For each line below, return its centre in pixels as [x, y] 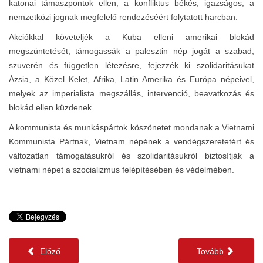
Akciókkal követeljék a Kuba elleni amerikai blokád [131, 37]
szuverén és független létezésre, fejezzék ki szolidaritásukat [131, 65]
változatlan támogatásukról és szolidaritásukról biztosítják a [131, 155]
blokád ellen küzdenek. [51, 107]
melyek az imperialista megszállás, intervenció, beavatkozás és [131, 93]
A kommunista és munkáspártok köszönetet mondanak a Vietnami [131, 127]
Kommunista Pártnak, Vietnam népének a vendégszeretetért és [131, 141]
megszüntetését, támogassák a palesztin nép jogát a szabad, [131, 51]
